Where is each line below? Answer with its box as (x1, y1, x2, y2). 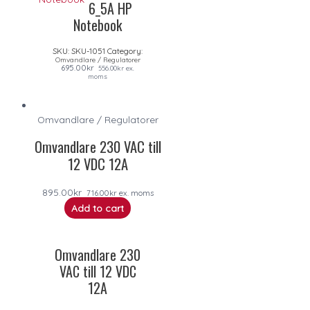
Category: (107, 45, 143, 56)
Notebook (73, 14, 122, 35)
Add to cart (71, 201, 124, 214)
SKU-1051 (71, 45, 105, 56)
